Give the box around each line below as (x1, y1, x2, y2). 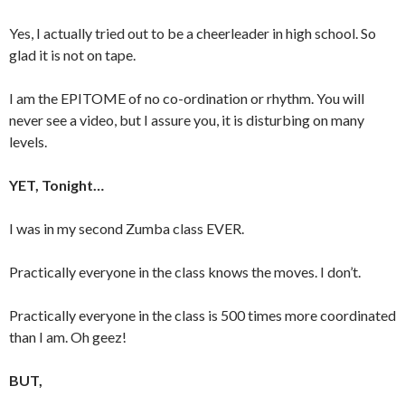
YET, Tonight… (9, 176, 104, 193)
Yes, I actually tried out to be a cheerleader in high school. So (9, 24, 376, 42)
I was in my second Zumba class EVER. (9, 220, 244, 237)
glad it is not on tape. (9, 46, 136, 63)
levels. (9, 133, 47, 150)
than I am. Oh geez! (9, 328, 127, 345)
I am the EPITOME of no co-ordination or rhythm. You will (9, 89, 364, 107)
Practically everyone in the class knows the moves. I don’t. (9, 263, 361, 280)
